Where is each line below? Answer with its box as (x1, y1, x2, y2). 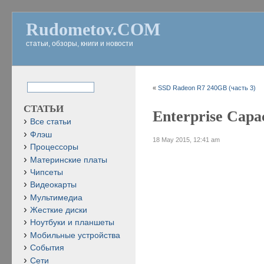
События (30, 243, 64, 253)
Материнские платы (30, 155, 107, 164)
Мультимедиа (30, 193, 82, 202)
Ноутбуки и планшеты (30, 218, 114, 227)
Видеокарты (30, 180, 77, 190)
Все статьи (30, 117, 71, 127)
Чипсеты (30, 167, 63, 177)
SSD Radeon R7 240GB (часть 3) (158, 84, 256, 91)
